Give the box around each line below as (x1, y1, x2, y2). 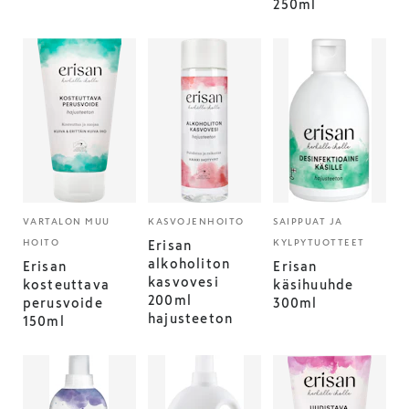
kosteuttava (22, 278, 110, 291)
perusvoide (22, 297, 103, 309)
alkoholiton (148, 257, 231, 270)
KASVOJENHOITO (148, 216, 245, 226)
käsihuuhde (273, 278, 354, 291)
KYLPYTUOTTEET (273, 237, 365, 247)
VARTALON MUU (22, 216, 110, 226)
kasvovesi (148, 276, 219, 288)
